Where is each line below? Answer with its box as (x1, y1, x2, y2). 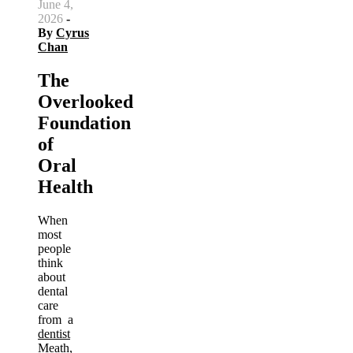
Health (38, 176, 93, 197)
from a (38, 312, 73, 326)
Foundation (38, 112, 131, 133)
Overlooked (38, 91, 133, 112)
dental (38, 284, 68, 298)
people (38, 241, 71, 255)
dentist (38, 326, 70, 340)
